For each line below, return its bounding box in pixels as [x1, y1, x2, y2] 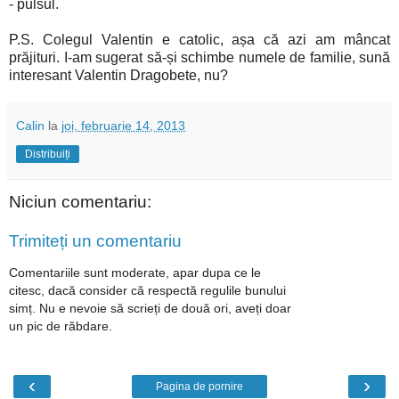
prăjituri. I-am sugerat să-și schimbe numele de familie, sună [9, 50, 390, 66]
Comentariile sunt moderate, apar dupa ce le [9, 265, 261, 281]
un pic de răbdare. [9, 319, 112, 334]
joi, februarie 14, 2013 [61, 118, 185, 134]
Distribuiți [25, 148, 70, 161]
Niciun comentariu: [9, 192, 151, 212]
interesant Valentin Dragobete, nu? [9, 68, 228, 84]
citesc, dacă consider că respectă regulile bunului [9, 283, 286, 298]
